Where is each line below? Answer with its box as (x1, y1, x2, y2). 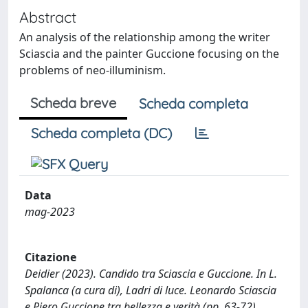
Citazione (25, 249, 76, 265)
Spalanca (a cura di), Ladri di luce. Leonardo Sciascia (25, 282, 276, 298)
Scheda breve (30, 93, 116, 111)
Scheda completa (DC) (31, 124, 172, 142)
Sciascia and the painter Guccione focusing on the (19, 45, 279, 61)
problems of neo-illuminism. (19, 62, 166, 78)
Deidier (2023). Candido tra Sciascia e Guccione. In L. (25, 265, 277, 281)
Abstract (19, 7, 76, 26)
